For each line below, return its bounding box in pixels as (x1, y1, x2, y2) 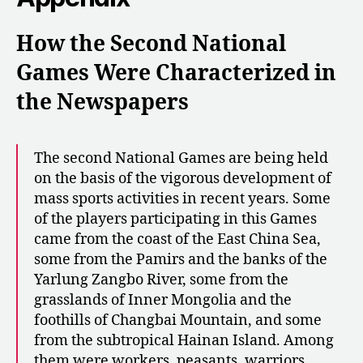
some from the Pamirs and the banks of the (34, 250, 327, 270)
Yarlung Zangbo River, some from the (34, 271, 288, 290)
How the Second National (16, 32, 286, 58)
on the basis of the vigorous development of (34, 169, 331, 189)
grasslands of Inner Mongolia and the (34, 291, 292, 310)
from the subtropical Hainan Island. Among (34, 331, 334, 351)
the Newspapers (16, 90, 189, 117)
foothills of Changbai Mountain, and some (34, 311, 322, 331)
